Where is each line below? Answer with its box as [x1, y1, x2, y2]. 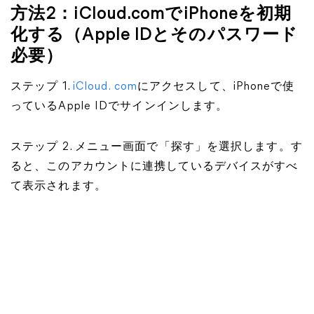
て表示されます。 [11, 181, 107, 192]
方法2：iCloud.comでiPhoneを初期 [11, 6, 292, 23]
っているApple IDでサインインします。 [11, 101, 228, 112]
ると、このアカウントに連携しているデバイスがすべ [11, 161, 299, 172]
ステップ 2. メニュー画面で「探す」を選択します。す [11, 142, 303, 153]
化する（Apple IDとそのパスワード [11, 27, 298, 44]
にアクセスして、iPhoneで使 [137, 81, 295, 93]
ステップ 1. [11, 81, 73, 93]
